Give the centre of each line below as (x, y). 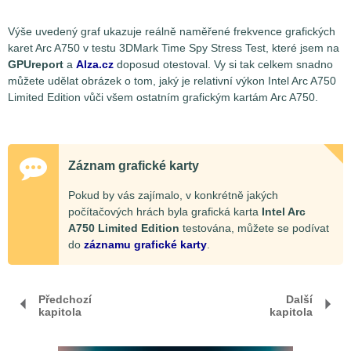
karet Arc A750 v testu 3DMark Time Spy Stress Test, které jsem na (174, 47)
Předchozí (65, 299)
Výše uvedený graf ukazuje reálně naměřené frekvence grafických (172, 31)
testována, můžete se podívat (254, 228)
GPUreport (36, 64)
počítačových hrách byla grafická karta (165, 211)
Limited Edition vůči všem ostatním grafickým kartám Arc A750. (163, 97)
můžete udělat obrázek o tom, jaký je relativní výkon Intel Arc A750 (172, 80)
